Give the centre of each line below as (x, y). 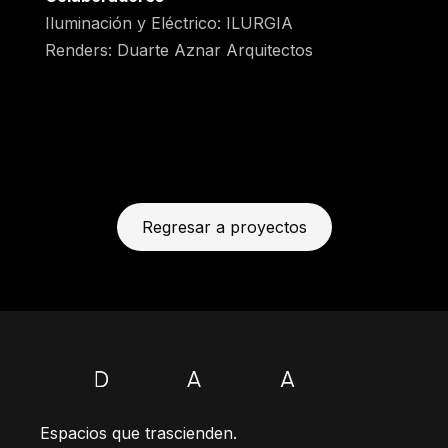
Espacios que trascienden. (138, 432)
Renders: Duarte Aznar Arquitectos (178, 49)
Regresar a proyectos (224, 227)
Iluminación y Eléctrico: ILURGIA (168, 22)
